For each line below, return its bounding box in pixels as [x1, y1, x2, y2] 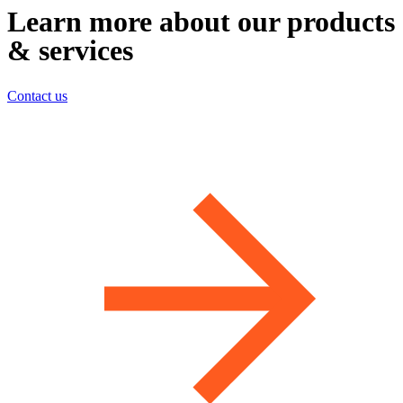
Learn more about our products [7, 4, 395, 38]
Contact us [7, 88, 67, 104]
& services [7, 33, 133, 67]
